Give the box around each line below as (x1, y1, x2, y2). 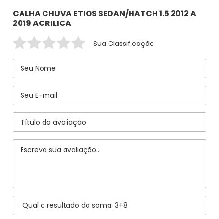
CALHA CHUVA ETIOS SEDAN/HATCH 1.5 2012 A (13, 8, 196, 19)
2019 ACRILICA (13, 18, 71, 29)
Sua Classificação (93, 39, 154, 48)
